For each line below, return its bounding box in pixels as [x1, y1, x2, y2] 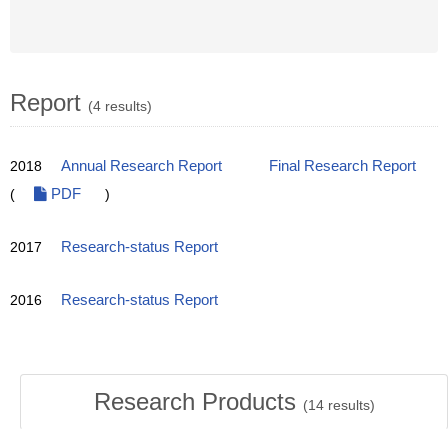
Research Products [93, 388, 303, 415]
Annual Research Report [61, 158, 222, 174]
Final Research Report [269, 158, 416, 174]
